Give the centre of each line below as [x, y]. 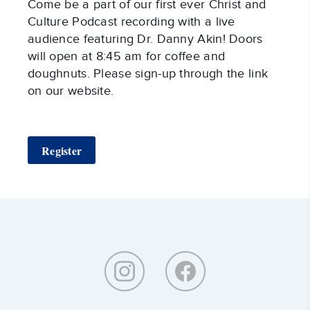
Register [62, 150]
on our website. [71, 91]
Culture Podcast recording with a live [131, 22]
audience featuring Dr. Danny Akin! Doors [145, 39]
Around [172, 225]
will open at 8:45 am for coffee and [127, 56]
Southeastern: [184, 236]
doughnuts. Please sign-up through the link [148, 74]
